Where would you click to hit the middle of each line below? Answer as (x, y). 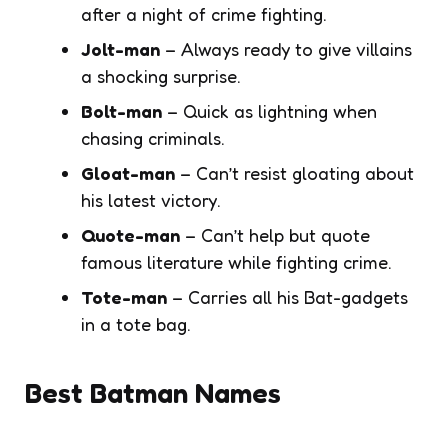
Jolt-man (120, 48)
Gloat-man (128, 172)
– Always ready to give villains (286, 48)
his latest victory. (151, 199)
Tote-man (124, 296)
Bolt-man (121, 110)
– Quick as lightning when (269, 110)
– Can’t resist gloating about (294, 172)
